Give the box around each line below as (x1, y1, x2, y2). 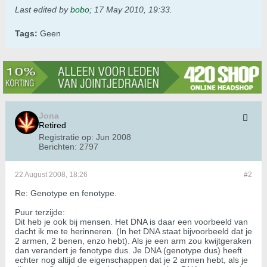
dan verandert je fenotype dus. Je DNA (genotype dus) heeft (15, 246, 242, 256)
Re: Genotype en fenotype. (15, 188, 117, 198)
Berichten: (39, 142, 77, 152)
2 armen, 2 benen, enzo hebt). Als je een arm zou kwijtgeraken (15, 236, 252, 246)
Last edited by (15, 5, 70, 15)
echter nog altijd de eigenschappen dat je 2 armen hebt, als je (15, 255, 248, 265)
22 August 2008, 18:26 (15, 170, 88, 179)
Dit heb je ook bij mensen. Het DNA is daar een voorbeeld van (15, 217, 248, 227)
